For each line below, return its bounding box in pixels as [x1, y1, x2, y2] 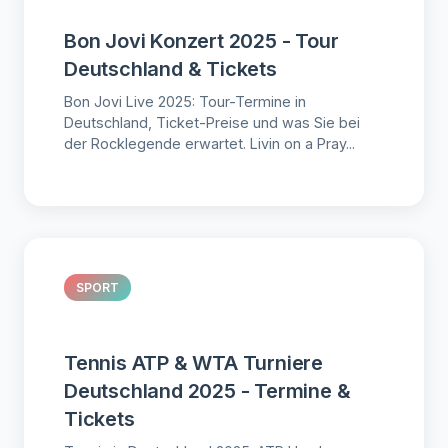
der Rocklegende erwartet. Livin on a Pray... [64, 134, 355, 152]
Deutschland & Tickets [64, 56, 277, 81]
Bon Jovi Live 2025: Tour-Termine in [64, 92, 306, 110]
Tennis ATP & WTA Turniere [64, 350, 324, 375]
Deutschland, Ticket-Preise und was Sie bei [64, 113, 360, 131]
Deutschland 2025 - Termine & [64, 378, 351, 403]
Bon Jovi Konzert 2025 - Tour [64, 28, 339, 53]
